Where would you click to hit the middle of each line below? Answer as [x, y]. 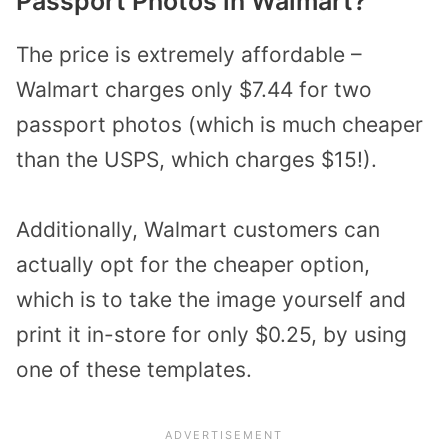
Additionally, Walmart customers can [198, 230]
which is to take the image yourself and [211, 300]
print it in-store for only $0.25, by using [211, 335]
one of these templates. [134, 370]
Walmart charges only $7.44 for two [194, 89]
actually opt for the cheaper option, [193, 265]
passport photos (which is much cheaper [219, 124]
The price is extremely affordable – [189, 54]
